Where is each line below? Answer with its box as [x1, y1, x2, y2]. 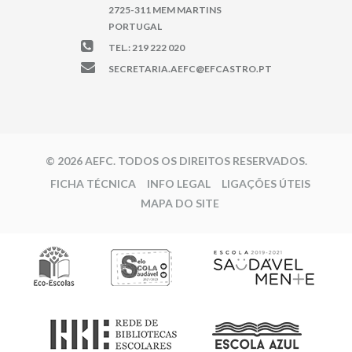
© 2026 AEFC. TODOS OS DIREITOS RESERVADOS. [45, 153, 307, 167]
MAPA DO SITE [141, 196, 219, 210]
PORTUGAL [108, 20, 162, 32]
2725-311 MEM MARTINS [108, 3, 222, 16]
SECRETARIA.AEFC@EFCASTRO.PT [108, 62, 272, 75]
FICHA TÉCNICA [49, 176, 136, 190]
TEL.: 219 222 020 [108, 41, 185, 53]
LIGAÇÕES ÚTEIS [221, 176, 310, 190]
